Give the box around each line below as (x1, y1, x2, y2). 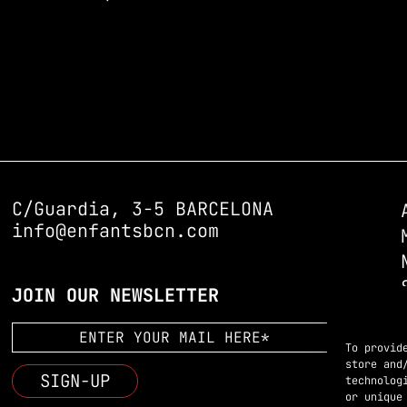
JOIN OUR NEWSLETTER (12, 283, 220, 308)
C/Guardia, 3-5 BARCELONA (12, 197, 274, 222)
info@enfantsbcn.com (12, 219, 220, 243)
